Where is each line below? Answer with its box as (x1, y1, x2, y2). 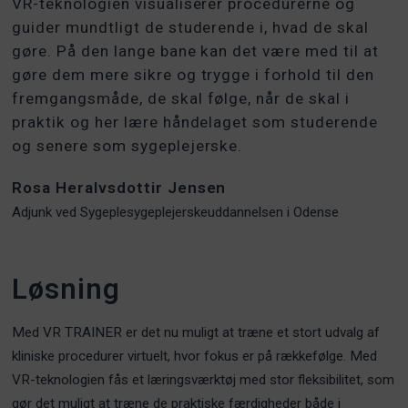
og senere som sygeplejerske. (12, 136, 243, 155)
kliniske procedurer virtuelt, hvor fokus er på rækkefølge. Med (12, 348, 378, 365)
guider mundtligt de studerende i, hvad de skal (12, 17, 369, 36)
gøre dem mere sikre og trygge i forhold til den (12, 65, 374, 84)
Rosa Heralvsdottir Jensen (12, 178, 227, 197)
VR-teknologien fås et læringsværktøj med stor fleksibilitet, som (12, 372, 395, 389)
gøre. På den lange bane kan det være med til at (12, 41, 379, 60)
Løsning (12, 271, 121, 306)
